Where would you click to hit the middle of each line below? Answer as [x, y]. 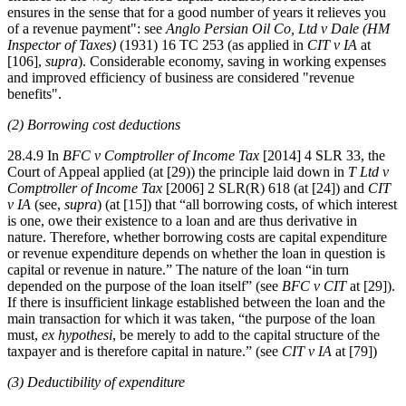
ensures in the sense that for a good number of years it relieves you [197, 12]
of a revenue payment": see [87, 28]
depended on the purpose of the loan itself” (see [145, 285]
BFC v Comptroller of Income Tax [161, 155]
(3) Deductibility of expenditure [96, 382]
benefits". [34, 93]
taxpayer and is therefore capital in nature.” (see [145, 351]
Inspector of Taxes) [63, 44]
